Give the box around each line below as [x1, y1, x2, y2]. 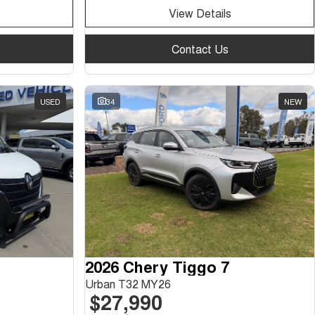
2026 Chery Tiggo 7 [85, 255, 229, 278]
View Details [168, 4, 231, 21]
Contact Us [171, 40, 229, 57]
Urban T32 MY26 [85, 276, 171, 292]
